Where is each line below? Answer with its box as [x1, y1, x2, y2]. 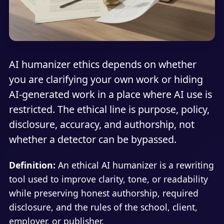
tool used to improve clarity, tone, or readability [8, 172, 208, 185]
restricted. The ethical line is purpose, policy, [8, 102, 209, 116]
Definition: [8, 158, 55, 171]
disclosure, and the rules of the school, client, [8, 200, 197, 213]
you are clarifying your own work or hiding [8, 72, 203, 86]
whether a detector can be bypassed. [8, 132, 176, 146]
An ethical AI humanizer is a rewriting [55, 158, 214, 171]
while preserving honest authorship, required [8, 186, 198, 199]
